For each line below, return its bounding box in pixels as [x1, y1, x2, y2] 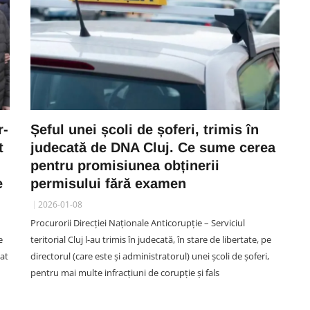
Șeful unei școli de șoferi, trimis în [30, 122, 259, 137]
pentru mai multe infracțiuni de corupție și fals [30, 266, 219, 279]
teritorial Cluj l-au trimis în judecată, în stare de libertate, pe [30, 233, 271, 246]
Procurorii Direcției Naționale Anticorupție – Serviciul [30, 217, 245, 229]
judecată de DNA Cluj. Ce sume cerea [30, 140, 275, 155]
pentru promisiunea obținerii [30, 158, 219, 173]
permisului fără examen [30, 176, 186, 191]
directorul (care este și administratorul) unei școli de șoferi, [30, 250, 269, 262]
